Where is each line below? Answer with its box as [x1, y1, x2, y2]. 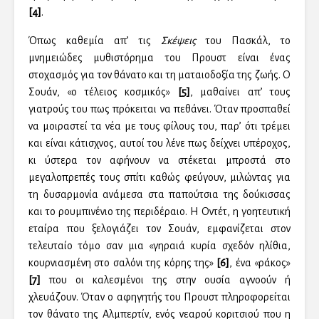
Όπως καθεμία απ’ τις [28, 35, 161, 46]
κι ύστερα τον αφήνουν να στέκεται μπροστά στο [28, 155, 291, 166]
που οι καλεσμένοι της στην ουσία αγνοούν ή [41, 274, 291, 286]
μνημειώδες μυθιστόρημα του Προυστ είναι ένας [28, 52, 291, 63]
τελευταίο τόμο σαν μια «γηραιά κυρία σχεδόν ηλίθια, [28, 240, 291, 251]
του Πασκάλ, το [196, 35, 291, 46]
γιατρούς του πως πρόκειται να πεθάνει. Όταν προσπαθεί [28, 103, 291, 115]
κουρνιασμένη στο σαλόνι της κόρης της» [28, 257, 217, 268]
